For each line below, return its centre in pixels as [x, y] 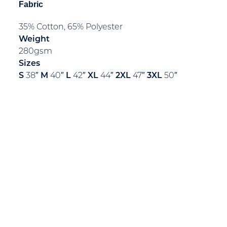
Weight [34, 40]
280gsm [35, 52]
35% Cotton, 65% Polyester [71, 28]
